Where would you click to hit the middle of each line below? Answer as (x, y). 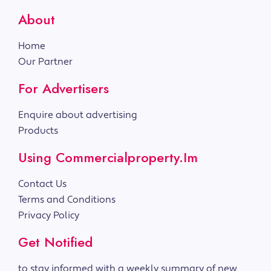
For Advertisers (64, 89)
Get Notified (55, 242)
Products (38, 131)
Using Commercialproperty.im (108, 158)
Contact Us (42, 184)
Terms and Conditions (67, 200)
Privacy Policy (49, 216)
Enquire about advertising (78, 115)
